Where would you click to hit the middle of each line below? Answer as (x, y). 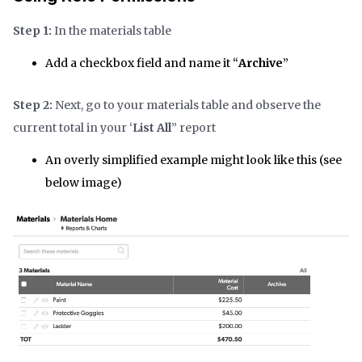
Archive (261, 63)
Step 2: (33, 105)
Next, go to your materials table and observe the (187, 105)
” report (194, 127)
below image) (84, 182)
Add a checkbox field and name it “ (142, 63)
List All (152, 127)
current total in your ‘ (73, 127)
